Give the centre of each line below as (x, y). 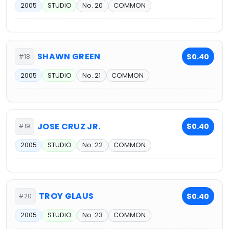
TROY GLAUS (66, 196)
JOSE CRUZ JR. (69, 126)
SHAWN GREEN (69, 57)
